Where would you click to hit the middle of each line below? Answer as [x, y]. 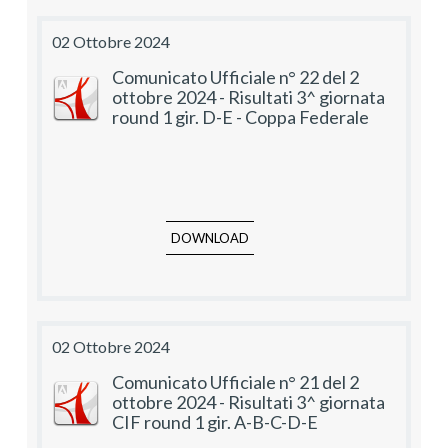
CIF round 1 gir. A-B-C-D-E [215, 422]
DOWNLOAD [210, 238]
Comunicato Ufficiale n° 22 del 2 [235, 77]
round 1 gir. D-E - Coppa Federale [240, 117]
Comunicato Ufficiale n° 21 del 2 [235, 382]
